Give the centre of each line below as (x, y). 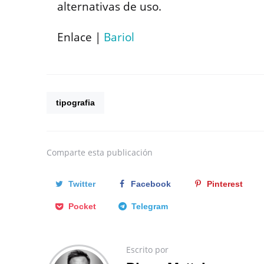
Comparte (66, 153)
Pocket (82, 207)
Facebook (151, 184)
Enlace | (80, 37)
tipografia (75, 103)
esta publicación (120, 153)
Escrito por (147, 250)
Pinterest (225, 184)
